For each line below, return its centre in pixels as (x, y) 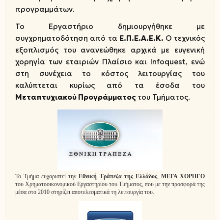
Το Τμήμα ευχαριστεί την (47, 177)
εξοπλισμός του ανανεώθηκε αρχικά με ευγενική (110, 50)
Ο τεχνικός (185, 38)
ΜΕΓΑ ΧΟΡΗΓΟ (183, 177)
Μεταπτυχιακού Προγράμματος (76, 97)
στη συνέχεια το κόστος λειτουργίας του (110, 74)
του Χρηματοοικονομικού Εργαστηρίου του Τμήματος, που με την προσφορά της (110, 184)
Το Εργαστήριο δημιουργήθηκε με (110, 27)
